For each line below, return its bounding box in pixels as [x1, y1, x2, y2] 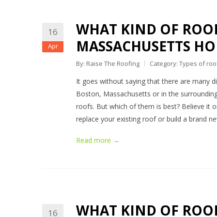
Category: [150, 59, 179, 68]
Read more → [76, 136, 120, 145]
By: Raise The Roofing [76, 59, 139, 68]
